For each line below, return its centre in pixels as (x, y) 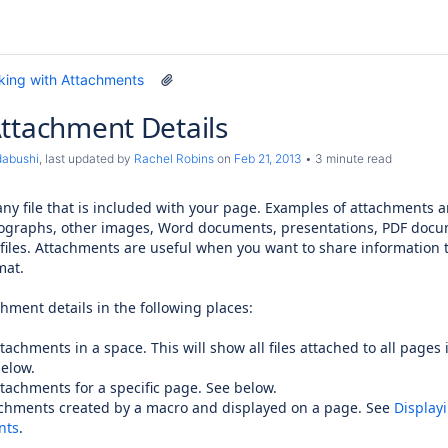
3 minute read (352, 158)
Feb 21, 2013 (268, 158)
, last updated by (86, 158)
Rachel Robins (174, 158)
